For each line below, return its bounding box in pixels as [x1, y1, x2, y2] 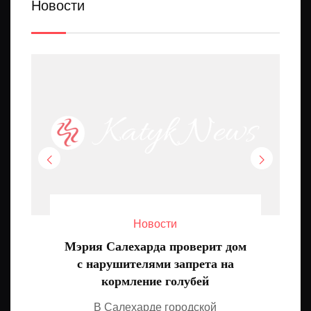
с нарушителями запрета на [76, 256, 234, 271]
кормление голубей [101, 274, 210, 288]
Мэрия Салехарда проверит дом [64, 239, 246, 253]
